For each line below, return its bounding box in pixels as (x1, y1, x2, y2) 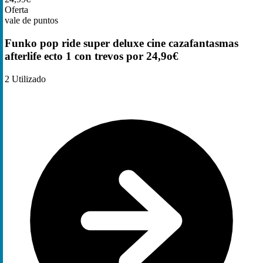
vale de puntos (5, 15, 58, 26)
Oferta (5, 5, 28, 15)
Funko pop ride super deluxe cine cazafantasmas (5, 37, 238, 50)
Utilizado (9, 73, 46, 84)
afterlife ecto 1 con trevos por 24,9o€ (5, 50, 178, 63)
